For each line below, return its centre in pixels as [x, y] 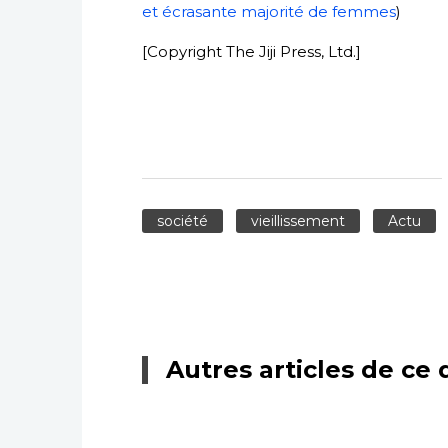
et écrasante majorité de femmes [269, 11]
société [182, 221]
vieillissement [297, 221]
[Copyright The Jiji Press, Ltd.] [251, 51]
